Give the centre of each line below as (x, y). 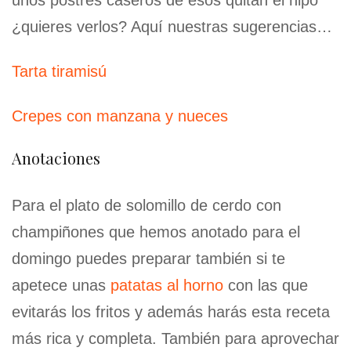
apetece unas (61, 286)
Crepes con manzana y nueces (120, 116)
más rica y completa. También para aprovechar (175, 339)
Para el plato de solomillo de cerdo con (147, 206)
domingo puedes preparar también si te (148, 259)
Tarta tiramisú (59, 72)
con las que (266, 286)
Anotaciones (56, 158)
